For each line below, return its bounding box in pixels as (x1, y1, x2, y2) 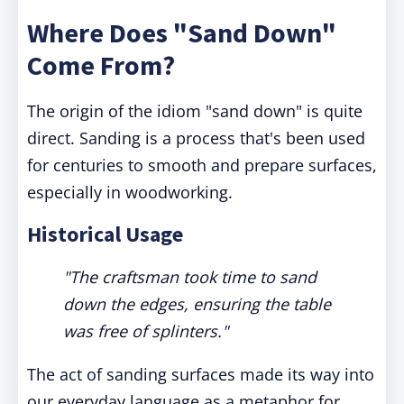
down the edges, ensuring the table (63, 293, 331, 315)
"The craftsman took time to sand (63, 266, 317, 288)
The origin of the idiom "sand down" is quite (27, 100, 363, 122)
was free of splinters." (63, 320, 228, 342)
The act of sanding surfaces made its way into (27, 363, 374, 385)
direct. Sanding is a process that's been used (27, 127, 365, 149)
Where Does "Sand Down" (27, 15, 336, 50)
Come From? (27, 48, 175, 82)
